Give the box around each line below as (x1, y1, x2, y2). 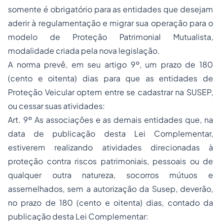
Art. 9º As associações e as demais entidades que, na (8, 114, 213, 125)
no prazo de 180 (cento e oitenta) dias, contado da (8, 197, 213, 208)
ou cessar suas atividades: (8, 101, 105, 111)
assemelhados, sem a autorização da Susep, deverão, (8, 184, 213, 194)
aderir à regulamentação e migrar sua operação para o (8, 18, 213, 29)
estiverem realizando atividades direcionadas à (8, 142, 213, 153)
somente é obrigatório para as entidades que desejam (8, 4, 213, 15)
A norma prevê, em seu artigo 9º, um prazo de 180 (8, 59, 213, 70)
